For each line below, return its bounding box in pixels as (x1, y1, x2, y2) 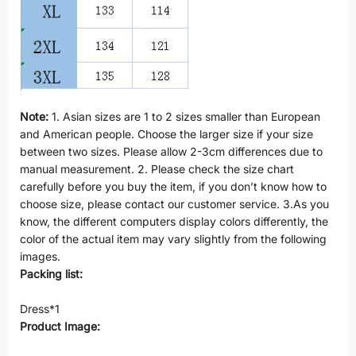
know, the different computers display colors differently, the (20, 215, 328, 229)
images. (20, 250, 60, 264)
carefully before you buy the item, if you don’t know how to (20, 180, 327, 194)
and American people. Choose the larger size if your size (20, 127, 313, 141)
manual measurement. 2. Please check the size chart (20, 162, 294, 176)
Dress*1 (20, 302, 60, 316)
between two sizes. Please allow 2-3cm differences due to (20, 145, 323, 159)
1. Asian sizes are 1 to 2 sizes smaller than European (48, 110, 320, 124)
